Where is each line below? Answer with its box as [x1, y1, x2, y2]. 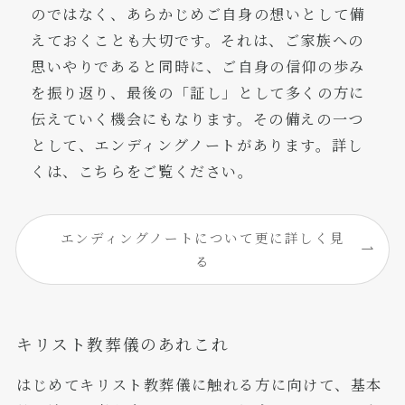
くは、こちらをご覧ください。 [31, 159, 254, 182]
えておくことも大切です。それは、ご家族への [31, 28, 364, 51]
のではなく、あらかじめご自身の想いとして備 [31, 2, 365, 24]
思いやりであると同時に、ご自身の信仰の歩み [31, 54, 365, 77]
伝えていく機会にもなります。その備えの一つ [31, 107, 364, 129]
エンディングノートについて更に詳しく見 [60, 228, 345, 248]
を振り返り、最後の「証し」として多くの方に [31, 80, 365, 103]
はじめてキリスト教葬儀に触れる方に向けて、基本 [15, 373, 383, 396]
